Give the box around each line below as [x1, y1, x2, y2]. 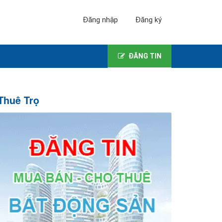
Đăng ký [135, 15, 162, 24]
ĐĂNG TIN [128, 52, 162, 60]
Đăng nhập [83, 15, 118, 24]
